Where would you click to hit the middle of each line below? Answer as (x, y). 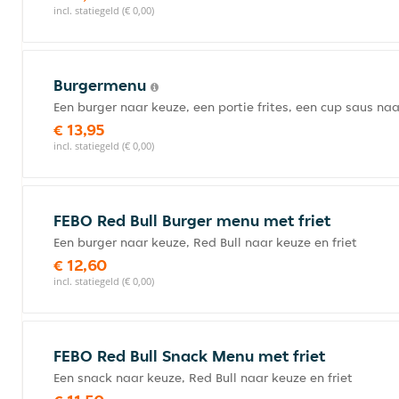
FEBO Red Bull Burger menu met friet (192, 220)
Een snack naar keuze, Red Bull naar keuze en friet (203, 378)
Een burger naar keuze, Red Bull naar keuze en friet (205, 242)
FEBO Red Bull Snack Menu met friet (189, 356)
